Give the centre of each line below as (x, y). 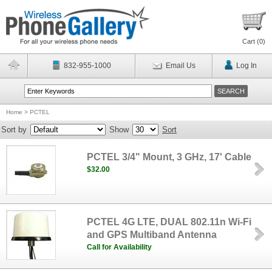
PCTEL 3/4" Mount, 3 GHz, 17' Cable (169, 157)
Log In (246, 66)
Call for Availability (120, 247)
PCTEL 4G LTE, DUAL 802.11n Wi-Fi (169, 222)
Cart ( (251, 41)
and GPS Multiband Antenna (152, 235)
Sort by (14, 130)
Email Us (180, 66)
